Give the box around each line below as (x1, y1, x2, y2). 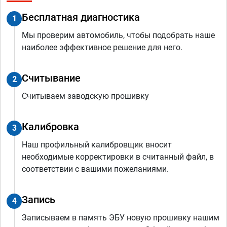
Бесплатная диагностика (22, 11, 140, 23)
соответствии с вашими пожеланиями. (22, 164, 169, 174)
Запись (22, 193, 55, 206)
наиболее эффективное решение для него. (22, 42, 182, 52)
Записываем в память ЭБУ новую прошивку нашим (22, 212, 219, 222)
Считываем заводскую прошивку (22, 91, 149, 101)
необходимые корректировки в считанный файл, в (22, 152, 214, 162)
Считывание (22, 71, 81, 84)
